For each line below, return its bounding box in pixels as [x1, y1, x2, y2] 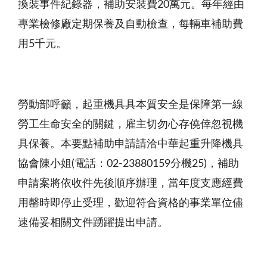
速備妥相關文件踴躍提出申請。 [18, 218, 168, 229]
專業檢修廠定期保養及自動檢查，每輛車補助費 [18, 19, 243, 30]
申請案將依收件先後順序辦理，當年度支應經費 [18, 178, 243, 190]
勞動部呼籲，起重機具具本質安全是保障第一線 [18, 100, 243, 111]
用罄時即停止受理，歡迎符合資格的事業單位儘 [18, 198, 243, 209]
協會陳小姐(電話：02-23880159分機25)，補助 [18, 159, 239, 170]
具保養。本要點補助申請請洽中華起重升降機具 [18, 139, 243, 150]
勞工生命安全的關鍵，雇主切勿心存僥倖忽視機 [18, 119, 243, 131]
